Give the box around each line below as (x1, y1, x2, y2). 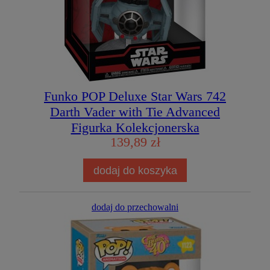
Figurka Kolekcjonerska (71, 120, 199, 136)
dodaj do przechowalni (92, 201, 178, 212)
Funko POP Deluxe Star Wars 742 (44, 89, 226, 104)
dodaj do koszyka (93, 163, 177, 177)
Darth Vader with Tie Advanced (50, 104, 220, 120)
